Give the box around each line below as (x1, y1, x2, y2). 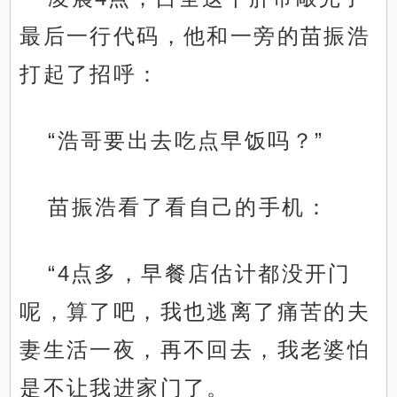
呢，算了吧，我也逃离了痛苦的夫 (19, 300, 371, 324)
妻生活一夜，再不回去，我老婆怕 (19, 338, 371, 362)
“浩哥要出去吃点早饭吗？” (48, 128, 324, 153)
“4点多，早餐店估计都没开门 (48, 261, 352, 286)
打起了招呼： (19, 62, 160, 87)
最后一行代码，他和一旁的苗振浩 (19, 24, 371, 49)
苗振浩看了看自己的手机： (48, 195, 330, 220)
